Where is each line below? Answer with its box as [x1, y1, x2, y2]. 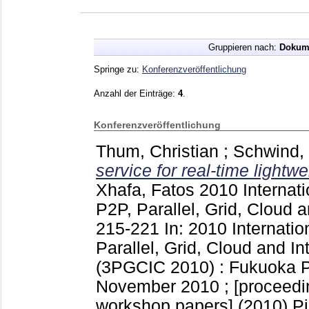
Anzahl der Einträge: [94, 88, 178, 99]
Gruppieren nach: [208, 41, 279, 52]
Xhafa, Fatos [96, 180, 195, 199]
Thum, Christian [96, 141, 219, 161]
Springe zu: [94, 63, 142, 74]
